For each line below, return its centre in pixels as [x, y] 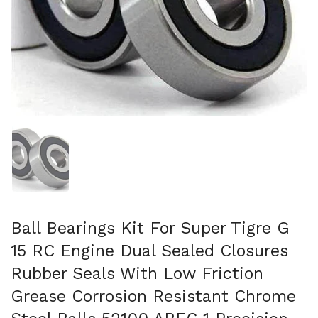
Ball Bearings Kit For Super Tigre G [150, 227]
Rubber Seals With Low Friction [137, 273]
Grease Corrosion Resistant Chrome [153, 296]
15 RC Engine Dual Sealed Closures [149, 250]
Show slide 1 [70, 131]
